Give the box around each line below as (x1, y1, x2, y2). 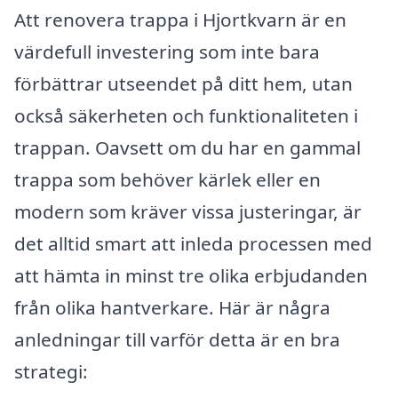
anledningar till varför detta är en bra (14, 327, 340, 353)
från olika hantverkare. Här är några (14, 295, 330, 321)
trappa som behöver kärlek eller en (14, 167, 321, 193)
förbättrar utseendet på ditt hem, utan (14, 71, 353, 97)
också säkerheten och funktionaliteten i (14, 103, 358, 129)
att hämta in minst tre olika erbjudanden (14, 263, 368, 289)
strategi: (14, 359, 88, 385)
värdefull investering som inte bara (14, 39, 320, 65)
